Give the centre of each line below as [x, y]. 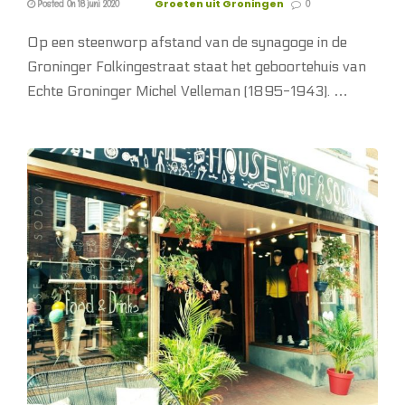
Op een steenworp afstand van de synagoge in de [187, 42]
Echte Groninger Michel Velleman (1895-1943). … [188, 91]
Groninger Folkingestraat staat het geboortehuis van [197, 67]
